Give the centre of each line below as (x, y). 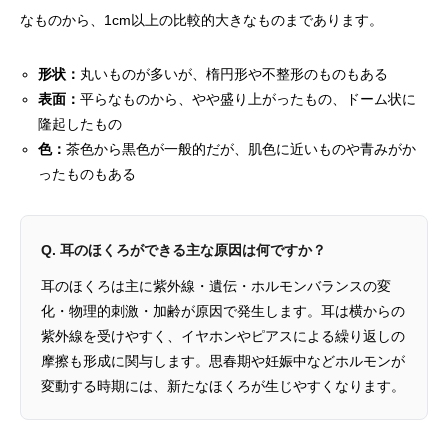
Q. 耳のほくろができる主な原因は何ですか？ (183, 250)
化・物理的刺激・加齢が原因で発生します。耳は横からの (223, 311)
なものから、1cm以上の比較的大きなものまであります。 (201, 20)
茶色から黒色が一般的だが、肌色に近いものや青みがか (241, 149)
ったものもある (87, 174)
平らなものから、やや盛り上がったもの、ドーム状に (248, 99)
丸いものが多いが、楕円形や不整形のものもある (234, 74)
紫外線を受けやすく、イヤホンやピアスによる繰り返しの (223, 336)
